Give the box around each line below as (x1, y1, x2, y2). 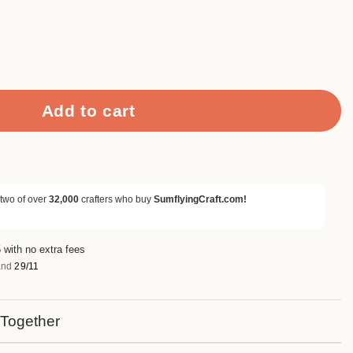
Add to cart (41, 101, 136, 120)
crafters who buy (79, 193, 154, 205)
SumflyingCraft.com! (154, 193, 247, 205)
